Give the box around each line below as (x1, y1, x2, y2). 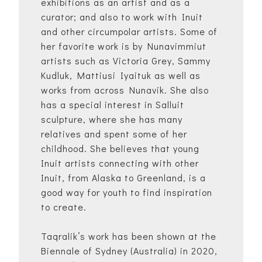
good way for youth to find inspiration (41, 186, 212, 199)
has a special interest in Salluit (41, 98, 184, 111)
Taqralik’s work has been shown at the (41, 230, 216, 243)
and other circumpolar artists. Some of (41, 25, 218, 38)
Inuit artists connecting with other (41, 157, 199, 170)
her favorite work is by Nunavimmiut (41, 40, 206, 53)
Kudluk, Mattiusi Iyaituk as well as (41, 69, 201, 82)
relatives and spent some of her (41, 127, 187, 140)
